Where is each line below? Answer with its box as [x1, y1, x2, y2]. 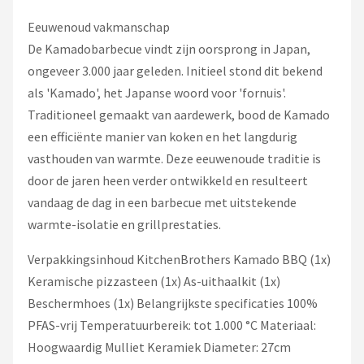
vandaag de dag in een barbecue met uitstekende [28, 194, 297, 211]
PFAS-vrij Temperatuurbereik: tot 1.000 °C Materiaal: [28, 317, 316, 334]
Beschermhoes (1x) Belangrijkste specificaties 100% [28, 295, 318, 312]
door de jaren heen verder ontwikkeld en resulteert [28, 172, 308, 189]
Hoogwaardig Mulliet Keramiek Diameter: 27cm [28, 339, 291, 356]
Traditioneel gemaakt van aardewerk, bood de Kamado [28, 106, 330, 123]
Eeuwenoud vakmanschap [28, 19, 170, 36]
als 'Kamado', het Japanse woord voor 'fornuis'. [28, 84, 286, 102]
